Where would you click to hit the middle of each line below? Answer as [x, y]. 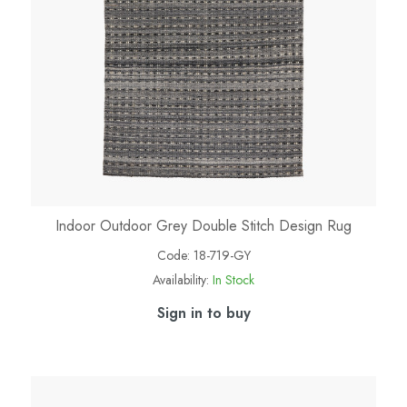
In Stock [233, 280]
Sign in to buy [203, 313]
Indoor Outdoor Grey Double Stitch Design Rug [203, 226]
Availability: [181, 280]
